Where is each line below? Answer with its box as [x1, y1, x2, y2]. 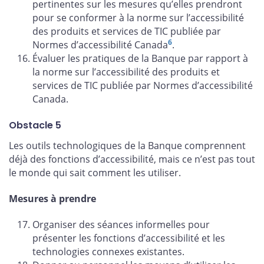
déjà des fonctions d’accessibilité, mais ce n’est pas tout [9, 152, 255, 166]
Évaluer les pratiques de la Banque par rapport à [32, 52, 248, 65]
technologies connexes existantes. [32, 245, 184, 258]
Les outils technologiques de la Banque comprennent [9, 138, 246, 152]
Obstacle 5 [9, 118, 61, 132]
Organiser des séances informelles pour [32, 217, 210, 231]
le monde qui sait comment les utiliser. [9, 166, 181, 179]
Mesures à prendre [9, 192, 96, 205]
